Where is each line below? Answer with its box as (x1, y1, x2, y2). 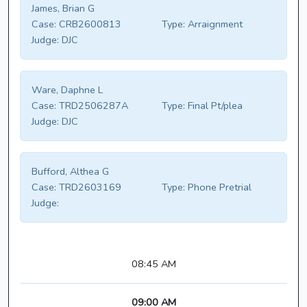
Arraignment (185, 17, 243, 32)
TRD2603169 (56, 180, 121, 195)
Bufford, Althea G (32, 164, 109, 179)
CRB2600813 (56, 17, 121, 32)
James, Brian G (32, 1, 95, 16)
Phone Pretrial (185, 180, 251, 195)
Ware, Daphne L (32, 83, 103, 97)
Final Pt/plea (185, 99, 243, 113)
